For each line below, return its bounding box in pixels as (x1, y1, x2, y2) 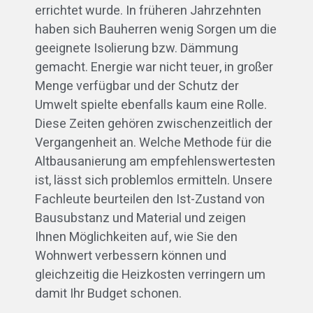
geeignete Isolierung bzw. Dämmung (35, 38, 238, 58)
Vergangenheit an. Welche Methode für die (35, 133, 272, 152)
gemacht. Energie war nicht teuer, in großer (35, 57, 273, 77)
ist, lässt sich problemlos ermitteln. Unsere (35, 170, 272, 190)
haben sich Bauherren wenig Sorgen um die (35, 20, 277, 39)
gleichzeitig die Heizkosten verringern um (35, 265, 265, 284)
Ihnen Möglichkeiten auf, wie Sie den (35, 227, 238, 247)
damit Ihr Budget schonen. (35, 284, 182, 303)
